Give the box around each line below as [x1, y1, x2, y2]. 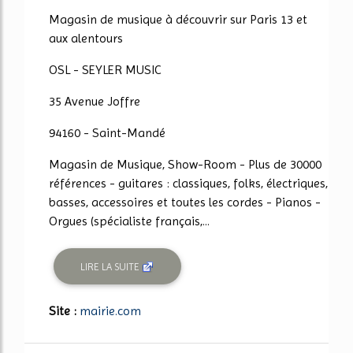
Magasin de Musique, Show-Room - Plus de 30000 [49, 157, 321, 173]
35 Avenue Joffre [49, 94, 140, 110]
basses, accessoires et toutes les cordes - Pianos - [49, 195, 321, 210]
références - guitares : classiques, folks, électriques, [49, 176, 328, 191]
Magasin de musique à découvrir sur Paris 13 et [49, 12, 307, 28]
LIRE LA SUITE [80, 260, 143, 273]
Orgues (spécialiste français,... [49, 214, 210, 229]
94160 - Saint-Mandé [49, 125, 165, 141]
